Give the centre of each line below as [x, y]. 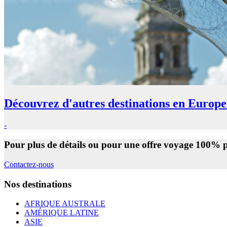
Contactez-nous [29, 164]
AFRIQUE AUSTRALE [65, 204]
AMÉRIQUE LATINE [62, 213]
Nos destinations [38, 184]
